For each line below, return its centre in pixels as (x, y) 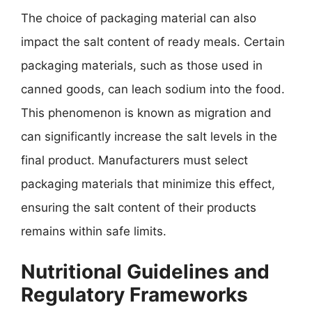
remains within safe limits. (94, 231)
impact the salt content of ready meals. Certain (153, 41)
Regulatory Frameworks (134, 295)
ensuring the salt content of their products (139, 207)
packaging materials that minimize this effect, (148, 184)
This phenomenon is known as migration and (146, 112)
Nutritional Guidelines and (145, 272)
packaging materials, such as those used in (142, 65)
